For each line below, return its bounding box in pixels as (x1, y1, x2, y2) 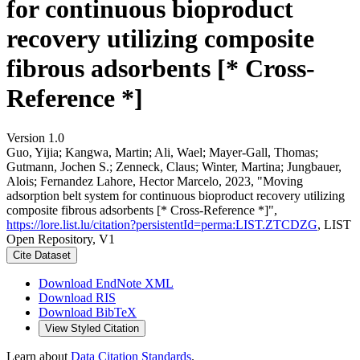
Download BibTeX (39, 305, 137, 319)
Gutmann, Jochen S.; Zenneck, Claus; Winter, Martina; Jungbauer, (6, 159, 342, 174)
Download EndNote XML (39, 276, 174, 290)
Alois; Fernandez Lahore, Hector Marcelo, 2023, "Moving (6, 174, 303, 188)
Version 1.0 (6, 130, 64, 145)
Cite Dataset (13, 248, 71, 261)
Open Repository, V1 (6, 231, 115, 246)
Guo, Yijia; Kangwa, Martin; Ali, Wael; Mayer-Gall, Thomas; (6, 145, 318, 159)
